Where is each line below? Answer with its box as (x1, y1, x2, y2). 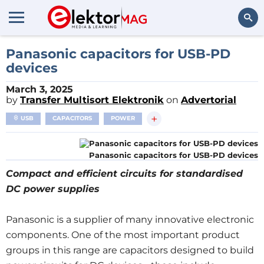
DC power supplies (6, 183, 100, 194)
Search (227, 45, 252, 55)
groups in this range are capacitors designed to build (6, 245, 254, 256)
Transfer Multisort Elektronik (20, 94, 164, 105)
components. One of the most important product (6, 229, 240, 240)
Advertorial (181, 94, 236, 105)
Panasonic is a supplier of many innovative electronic (6, 214, 254, 225)
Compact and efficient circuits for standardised (6, 168, 243, 179)
